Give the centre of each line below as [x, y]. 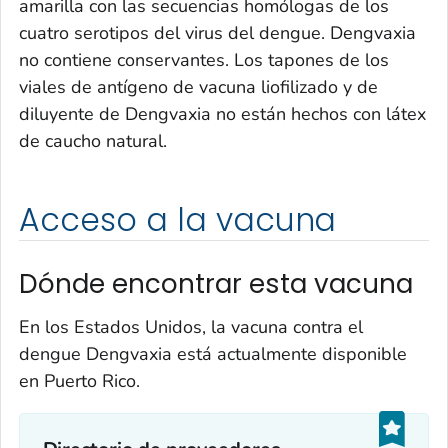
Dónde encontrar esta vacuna [216, 283]
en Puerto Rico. [79, 381]
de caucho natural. [93, 140]
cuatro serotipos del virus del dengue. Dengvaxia [217, 32]
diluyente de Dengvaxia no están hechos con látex [222, 113]
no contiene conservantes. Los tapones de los [204, 59]
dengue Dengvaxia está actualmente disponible [213, 354]
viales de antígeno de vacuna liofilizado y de [198, 86]
